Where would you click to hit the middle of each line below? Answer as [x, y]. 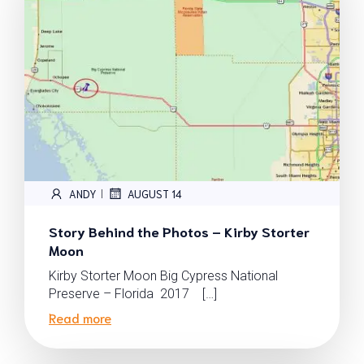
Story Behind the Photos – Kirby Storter [179, 231]
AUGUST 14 [155, 193]
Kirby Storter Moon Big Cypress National [163, 276]
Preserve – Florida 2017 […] [133, 294]
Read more [80, 317]
